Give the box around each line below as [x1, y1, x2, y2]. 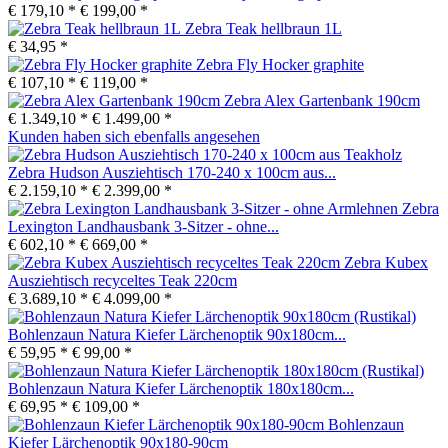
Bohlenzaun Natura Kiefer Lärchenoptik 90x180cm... [8, 325, 346, 343]
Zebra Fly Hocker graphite [196, 55, 364, 73]
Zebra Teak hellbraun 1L [185, 19, 342, 37]
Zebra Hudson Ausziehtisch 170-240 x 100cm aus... [8, 163, 336, 181]
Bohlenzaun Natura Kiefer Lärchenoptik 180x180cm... [8, 379, 354, 397]
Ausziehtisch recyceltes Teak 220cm [8, 271, 237, 289]
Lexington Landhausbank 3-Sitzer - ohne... [8, 217, 279, 235]
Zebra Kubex [344, 253, 428, 271]
